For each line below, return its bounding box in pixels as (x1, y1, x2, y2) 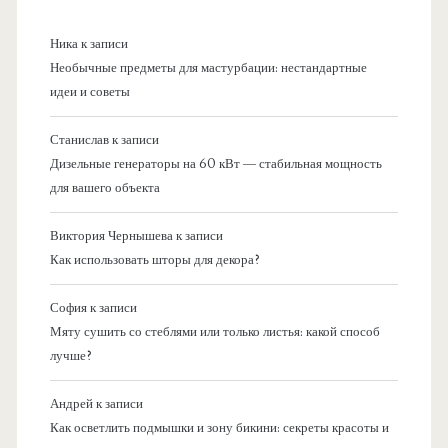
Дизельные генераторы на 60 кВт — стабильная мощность (49, 155, 382, 172)
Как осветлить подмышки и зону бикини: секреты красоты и (49, 419, 389, 436)
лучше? (49, 347, 92, 364)
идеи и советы (49, 83, 130, 100)
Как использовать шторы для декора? (49, 251, 260, 268)
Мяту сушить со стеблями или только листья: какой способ (49, 323, 380, 340)
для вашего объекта (49, 179, 160, 196)
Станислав (49, 131, 109, 148)
